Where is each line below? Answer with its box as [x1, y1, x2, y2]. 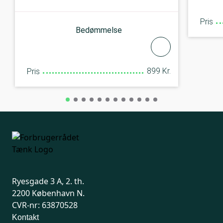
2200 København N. [12, 188, 85, 199]
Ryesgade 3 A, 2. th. [12, 176, 84, 187]
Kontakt [12, 213, 39, 222]
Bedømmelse [76, 25, 122, 35]
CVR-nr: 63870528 [12, 200, 78, 211]
